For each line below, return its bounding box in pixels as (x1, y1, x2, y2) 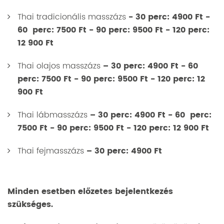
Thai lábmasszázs (17, 108, 90, 121)
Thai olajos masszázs (17, 59, 103, 72)
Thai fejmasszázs (17, 144, 86, 157)
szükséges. (7, 198, 53, 211)
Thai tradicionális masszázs (17, 10, 128, 23)
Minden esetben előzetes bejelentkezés (7, 185, 173, 198)
